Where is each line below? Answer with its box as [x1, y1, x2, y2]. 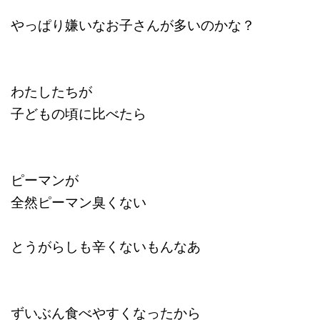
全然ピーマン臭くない [11, 191, 146, 211]
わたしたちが [11, 81, 92, 100]
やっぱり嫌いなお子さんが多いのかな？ [11, 14, 255, 34]
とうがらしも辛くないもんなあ [11, 236, 201, 255]
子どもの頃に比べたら [11, 103, 146, 122]
